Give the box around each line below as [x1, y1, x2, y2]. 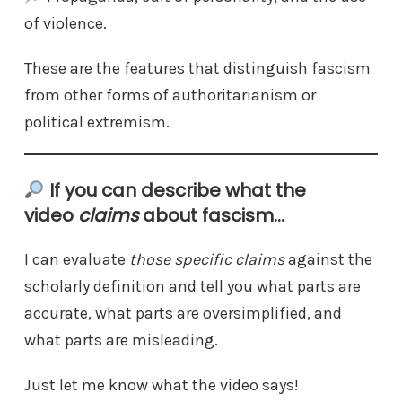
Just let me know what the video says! [24, 374, 299, 395]
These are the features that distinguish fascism [24, 57, 371, 78]
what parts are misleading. [24, 329, 218, 350]
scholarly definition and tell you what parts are [24, 275, 361, 296]
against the [284, 249, 372, 269]
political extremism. [24, 111, 170, 132]
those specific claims [129, 249, 284, 269]
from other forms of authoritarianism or [24, 84, 316, 105]
